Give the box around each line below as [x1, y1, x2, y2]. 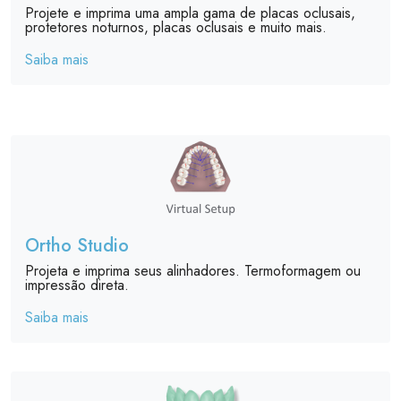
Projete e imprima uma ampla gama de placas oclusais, [25, 2, 355, 23]
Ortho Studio [25, 232, 129, 259]
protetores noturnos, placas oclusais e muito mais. [25, 16, 327, 38]
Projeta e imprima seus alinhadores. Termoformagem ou [25, 260, 361, 281]
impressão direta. [25, 274, 129, 295]
